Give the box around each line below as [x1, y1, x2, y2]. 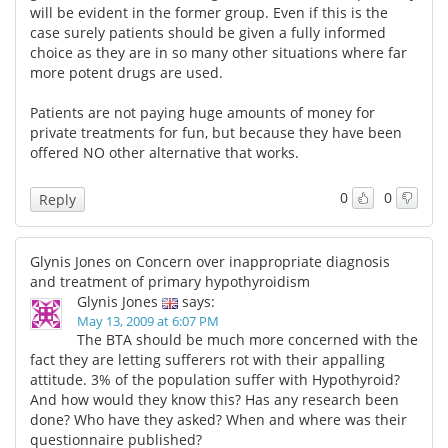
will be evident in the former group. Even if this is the [30, 2, 388, 22]
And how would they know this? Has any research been [30, 389, 399, 409]
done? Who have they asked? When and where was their [30, 409, 407, 429]
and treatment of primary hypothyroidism [30, 271, 310, 291]
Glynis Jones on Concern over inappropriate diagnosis [30, 251, 390, 271]
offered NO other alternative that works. [30, 142, 299, 162]
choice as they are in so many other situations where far [30, 42, 407, 62]
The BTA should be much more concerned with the [77, 329, 418, 349]
